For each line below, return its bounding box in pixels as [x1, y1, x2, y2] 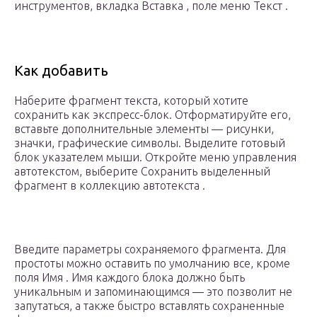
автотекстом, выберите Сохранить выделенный [14, 165, 270, 178]
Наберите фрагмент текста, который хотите [14, 94, 248, 108]
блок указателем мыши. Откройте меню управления [14, 151, 296, 164]
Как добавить [14, 62, 108, 79]
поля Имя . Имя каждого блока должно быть [14, 271, 245, 284]
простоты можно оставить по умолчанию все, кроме [14, 257, 290, 270]
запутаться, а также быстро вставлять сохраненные [14, 299, 284, 313]
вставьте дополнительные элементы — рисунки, [14, 122, 274, 136]
